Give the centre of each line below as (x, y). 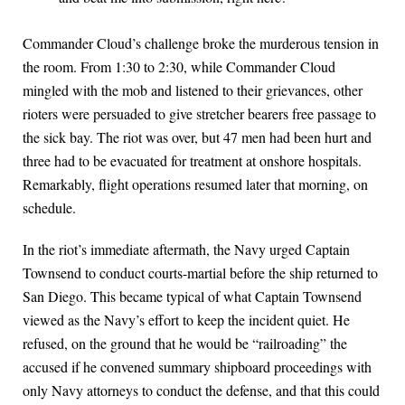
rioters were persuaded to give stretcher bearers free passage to (199, 114)
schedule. (49, 208)
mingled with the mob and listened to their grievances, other (193, 90)
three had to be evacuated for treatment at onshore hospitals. (192, 161)
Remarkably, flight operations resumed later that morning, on (195, 184)
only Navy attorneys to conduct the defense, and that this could (201, 391)
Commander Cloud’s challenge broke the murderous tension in (201, 43)
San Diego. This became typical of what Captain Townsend (192, 297)
